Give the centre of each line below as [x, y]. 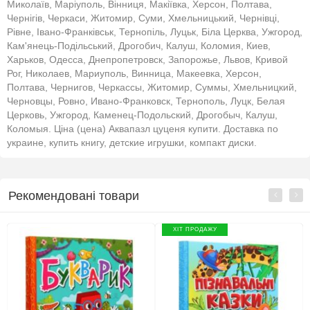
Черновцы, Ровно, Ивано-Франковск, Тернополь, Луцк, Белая [146, 101]
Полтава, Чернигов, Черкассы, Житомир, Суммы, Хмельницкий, [152, 88]
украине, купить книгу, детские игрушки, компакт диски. [132, 143]
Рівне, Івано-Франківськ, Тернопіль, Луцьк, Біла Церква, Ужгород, [155, 32]
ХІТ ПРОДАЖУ [195, 230]
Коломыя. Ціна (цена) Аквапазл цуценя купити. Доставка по [143, 129]
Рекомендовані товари [74, 196]
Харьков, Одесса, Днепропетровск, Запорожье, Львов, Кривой [147, 60]
